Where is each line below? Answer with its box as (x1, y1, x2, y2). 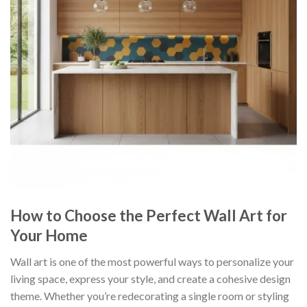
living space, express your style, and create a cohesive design (10, 271, 291, 285)
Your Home (10, 225, 88, 245)
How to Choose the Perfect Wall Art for (10, 206, 287, 225)
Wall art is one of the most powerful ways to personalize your (10, 254, 294, 268)
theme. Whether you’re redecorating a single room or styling (10, 288, 289, 302)
